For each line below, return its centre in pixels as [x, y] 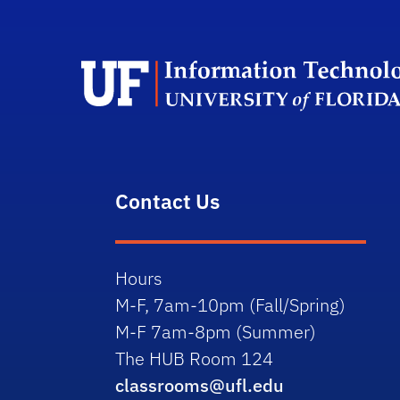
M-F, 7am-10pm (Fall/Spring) [231, 304]
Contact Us [168, 200]
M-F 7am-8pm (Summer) [216, 331]
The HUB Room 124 [195, 358]
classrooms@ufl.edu [200, 385]
